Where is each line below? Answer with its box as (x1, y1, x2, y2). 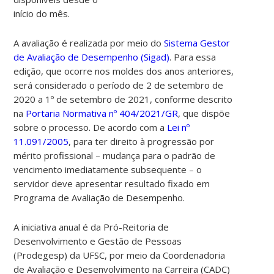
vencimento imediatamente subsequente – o (13, 163, 202, 176)
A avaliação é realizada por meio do (13, 36, 165, 49)
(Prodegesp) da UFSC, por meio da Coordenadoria (13, 248, 226, 261)
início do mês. (13, 7, 70, 20)
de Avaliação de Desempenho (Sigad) (13, 50, 170, 63)
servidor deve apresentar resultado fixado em (13, 177, 210, 190)
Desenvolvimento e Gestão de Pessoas (13, 234, 182, 247)
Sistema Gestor (164, 36, 231, 49)
